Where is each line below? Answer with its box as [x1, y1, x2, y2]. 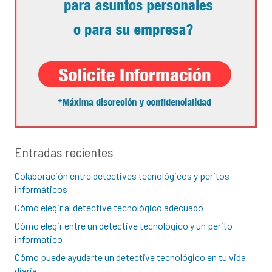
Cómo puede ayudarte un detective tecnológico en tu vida [15, 251, 246, 263]
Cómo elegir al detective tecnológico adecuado [15, 202, 203, 214]
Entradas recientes [15, 144, 114, 160]
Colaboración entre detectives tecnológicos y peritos [15, 170, 229, 182]
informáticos [15, 183, 67, 195]
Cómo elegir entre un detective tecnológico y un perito [15, 220, 233, 232]
